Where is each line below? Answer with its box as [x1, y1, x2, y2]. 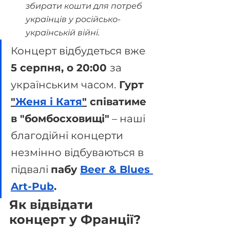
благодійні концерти [11, 129, 126, 142]
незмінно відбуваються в [11, 146, 146, 159]
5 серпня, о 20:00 [11, 62, 110, 74]
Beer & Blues [80, 163, 153, 176]
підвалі [11, 163, 51, 176]
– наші [109, 112, 148, 125]
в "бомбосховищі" [11, 112, 109, 125]
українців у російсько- [26, 14, 121, 24]
